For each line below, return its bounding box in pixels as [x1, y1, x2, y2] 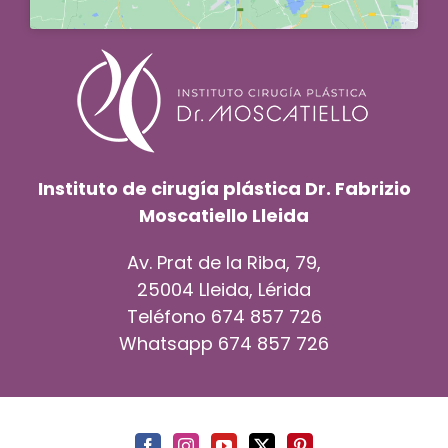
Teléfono [126, 304, 211, 330]
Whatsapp [119, 331, 218, 357]
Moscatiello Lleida [139, 203, 309, 229]
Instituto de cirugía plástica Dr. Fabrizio [37, 176, 411, 202]
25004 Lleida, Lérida [137, 277, 311, 303]
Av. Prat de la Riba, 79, [127, 250, 321, 276]
